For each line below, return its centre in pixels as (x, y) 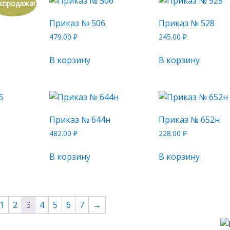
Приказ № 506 (77, 23)
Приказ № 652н (189, 120)
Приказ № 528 (186, 23)
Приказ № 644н (80, 120)
